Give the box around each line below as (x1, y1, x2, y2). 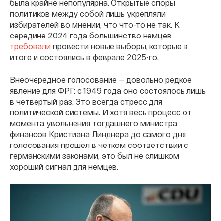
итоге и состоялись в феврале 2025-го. (10, 52, 159, 62)
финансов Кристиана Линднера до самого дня (10, 129, 186, 139)
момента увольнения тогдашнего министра (10, 118, 177, 128)
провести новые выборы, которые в (51, 41, 188, 51)
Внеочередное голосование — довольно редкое (10, 75, 192, 85)
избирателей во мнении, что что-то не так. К (10, 20, 180, 30)
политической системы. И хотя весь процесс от (10, 108, 192, 117)
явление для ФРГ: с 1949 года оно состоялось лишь (10, 86, 206, 96)
